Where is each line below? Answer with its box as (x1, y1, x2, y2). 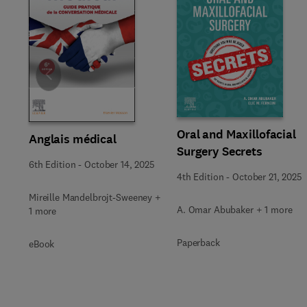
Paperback (177, 236, 220, 249)
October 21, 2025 (232, 171, 302, 183)
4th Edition (177, 171, 224, 183)
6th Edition (29, 158, 76, 171)
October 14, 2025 (84, 158, 155, 171)
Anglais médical (29, 131, 116, 147)
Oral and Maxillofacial (177, 126, 296, 143)
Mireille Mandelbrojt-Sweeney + (29, 191, 161, 204)
